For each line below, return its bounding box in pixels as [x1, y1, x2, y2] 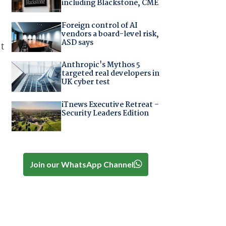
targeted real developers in [61, 68, 159, 80]
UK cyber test [61, 76, 110, 89]
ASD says [61, 36, 93, 49]
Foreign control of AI [61, 19, 138, 32]
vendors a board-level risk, [61, 28, 159, 40]
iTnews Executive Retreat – [61, 98, 159, 111]
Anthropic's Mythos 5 [61, 59, 140, 72]
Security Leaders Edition [61, 107, 149, 120]
